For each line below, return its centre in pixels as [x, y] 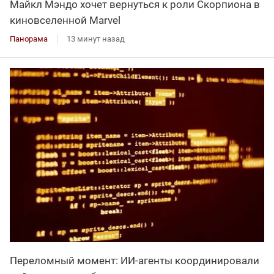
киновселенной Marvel [65, 20]
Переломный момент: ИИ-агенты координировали [135, 261]
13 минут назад [96, 39]
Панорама [29, 39]
